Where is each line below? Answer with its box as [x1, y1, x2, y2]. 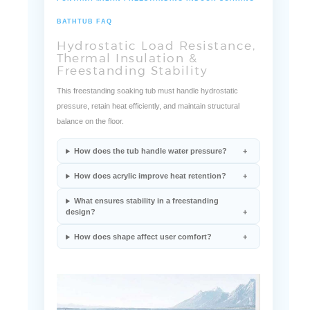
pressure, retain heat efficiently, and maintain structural [57, 125, 239, 134]
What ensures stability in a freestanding [73, 219, 219, 228]
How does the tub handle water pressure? [73, 170, 227, 179]
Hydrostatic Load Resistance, [57, 61, 255, 75]
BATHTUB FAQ [57, 41, 112, 48]
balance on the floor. [57, 140, 124, 149]
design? [66, 230, 95, 239]
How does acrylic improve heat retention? [73, 194, 226, 203]
